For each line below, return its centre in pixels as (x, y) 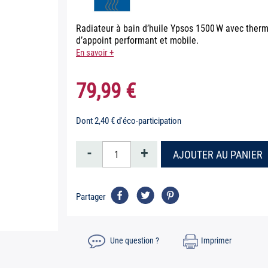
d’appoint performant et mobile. (137, 40)
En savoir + (95, 53)
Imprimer (216, 241)
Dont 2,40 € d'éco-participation (129, 121)
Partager (91, 197)
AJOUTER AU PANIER (218, 155)
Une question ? (134, 241)
